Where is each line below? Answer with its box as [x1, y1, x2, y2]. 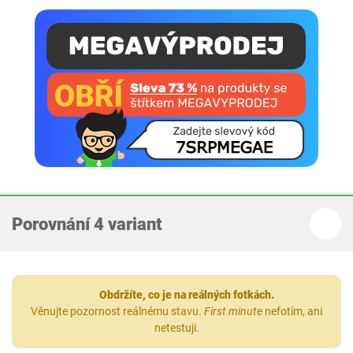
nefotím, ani [262, 305, 322, 318]
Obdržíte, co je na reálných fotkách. [98, 288, 274, 301]
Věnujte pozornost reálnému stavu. [31, 305, 204, 318]
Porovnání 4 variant [12, 214, 162, 234]
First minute [204, 305, 262, 318]
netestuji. [154, 321, 199, 334]
